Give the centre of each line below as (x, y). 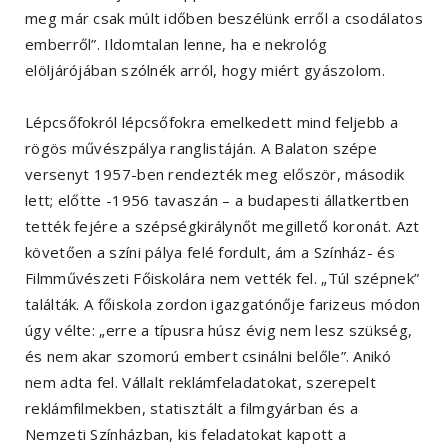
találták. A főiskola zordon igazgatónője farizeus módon (223, 304)
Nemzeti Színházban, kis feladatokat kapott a (186, 434)
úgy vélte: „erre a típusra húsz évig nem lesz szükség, (219, 330)
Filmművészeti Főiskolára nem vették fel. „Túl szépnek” (222, 278)
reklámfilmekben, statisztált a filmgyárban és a (192, 408)
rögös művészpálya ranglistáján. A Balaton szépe (201, 148)
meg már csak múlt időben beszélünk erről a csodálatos (224, 18)
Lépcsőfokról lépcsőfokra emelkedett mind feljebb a (212, 122)
